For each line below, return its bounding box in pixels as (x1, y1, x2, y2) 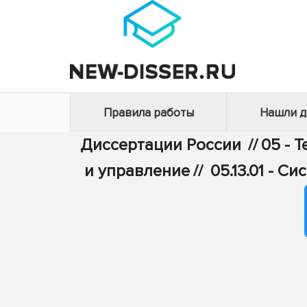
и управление (84, 161, 190, 181)
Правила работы (103, 106, 194, 120)
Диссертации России (79, 135, 241, 155)
